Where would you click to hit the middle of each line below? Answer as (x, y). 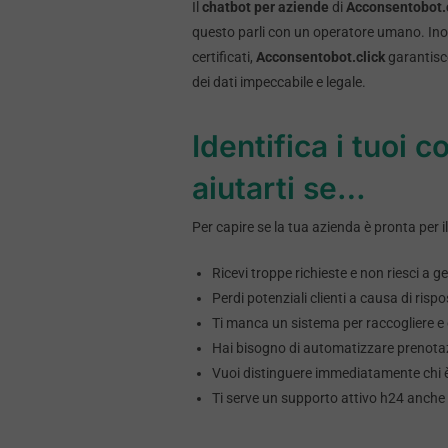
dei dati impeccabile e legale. (279, 82)
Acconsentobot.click (320, 57)
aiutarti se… (279, 188)
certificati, (224, 57)
